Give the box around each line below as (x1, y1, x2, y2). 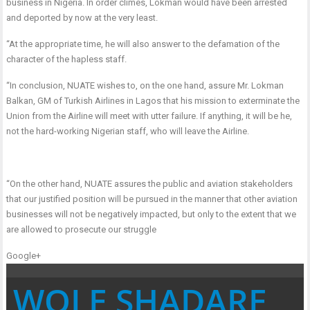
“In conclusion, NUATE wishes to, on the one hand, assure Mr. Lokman (6, 80, 284, 91)
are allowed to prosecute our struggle (6, 224, 157, 235)
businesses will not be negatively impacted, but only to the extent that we (6, 209, 297, 220)
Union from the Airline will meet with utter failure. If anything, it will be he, (6, 111, 293, 122)
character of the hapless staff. (6, 54, 127, 65)
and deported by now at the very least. (6, 12, 158, 24)
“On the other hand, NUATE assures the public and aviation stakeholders (6, 179, 293, 190)
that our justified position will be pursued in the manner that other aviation (6, 194, 298, 205)
